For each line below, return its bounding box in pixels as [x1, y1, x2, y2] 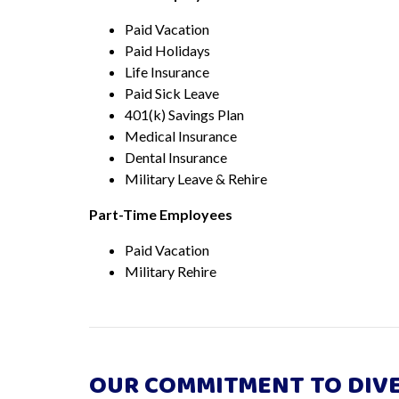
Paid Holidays [125, 41, 210, 59]
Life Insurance [125, 62, 209, 80]
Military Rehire [125, 262, 216, 280]
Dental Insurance [125, 148, 227, 166]
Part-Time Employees [89, 205, 232, 223]
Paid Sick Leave [125, 84, 219, 102]
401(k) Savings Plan [125, 105, 244, 123]
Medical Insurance [125, 126, 237, 144]
